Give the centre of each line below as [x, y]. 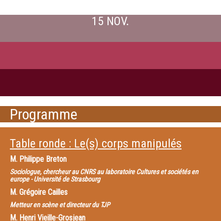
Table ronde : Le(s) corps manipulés [96, 144]
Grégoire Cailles [43, 192]
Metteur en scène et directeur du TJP [60, 205]
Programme [44, 114]
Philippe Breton [43, 159]
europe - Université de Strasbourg [55, 179]
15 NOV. [110, 21]
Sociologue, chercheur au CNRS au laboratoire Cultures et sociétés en [104, 172]
